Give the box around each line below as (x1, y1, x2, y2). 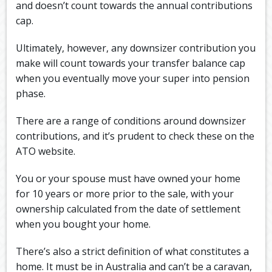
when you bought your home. (16, 217, 151, 231)
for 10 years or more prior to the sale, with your (16, 187, 234, 201)
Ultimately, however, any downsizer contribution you (16, 41, 256, 55)
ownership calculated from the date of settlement (16, 202, 241, 216)
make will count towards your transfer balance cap (16, 56, 246, 70)
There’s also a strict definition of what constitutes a (16, 245, 250, 259)
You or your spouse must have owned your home (16, 172, 241, 186)
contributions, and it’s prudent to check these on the (16, 129, 255, 143)
